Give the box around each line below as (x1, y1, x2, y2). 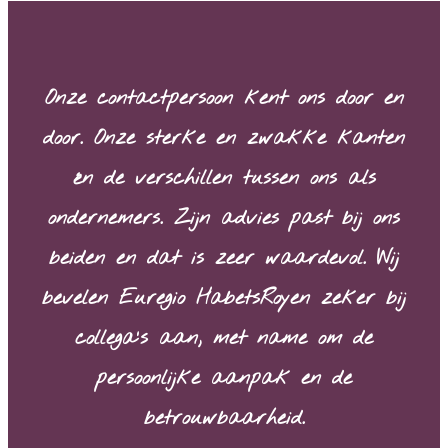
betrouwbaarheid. (143, 405, 305, 433)
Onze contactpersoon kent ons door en (44, 85, 404, 113)
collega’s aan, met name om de (75, 325, 373, 353)
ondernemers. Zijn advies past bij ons (48, 205, 400, 233)
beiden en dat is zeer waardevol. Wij (49, 245, 399, 273)
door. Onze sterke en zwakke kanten (43, 125, 405, 153)
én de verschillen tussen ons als (72, 165, 376, 193)
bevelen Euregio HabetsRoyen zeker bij (42, 285, 406, 313)
